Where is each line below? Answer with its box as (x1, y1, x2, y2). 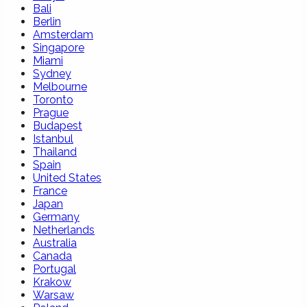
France (33, 184, 67, 197)
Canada (33, 249, 72, 262)
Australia (33, 236, 77, 249)
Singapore (33, 40, 84, 54)
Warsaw (33, 288, 74, 302)
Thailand (33, 145, 77, 158)
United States (33, 171, 101, 184)
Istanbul (33, 132, 73, 145)
